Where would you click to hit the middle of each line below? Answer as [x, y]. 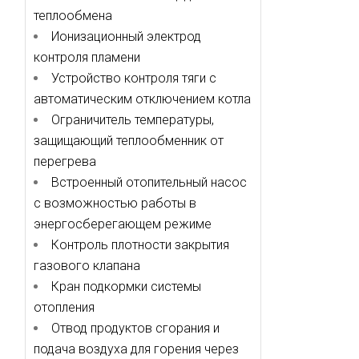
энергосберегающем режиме [122, 224]
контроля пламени [87, 57]
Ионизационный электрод [126, 36]
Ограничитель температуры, [132, 120]
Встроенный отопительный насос [149, 182]
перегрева [65, 161]
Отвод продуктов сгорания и [135, 328]
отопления [64, 307]
